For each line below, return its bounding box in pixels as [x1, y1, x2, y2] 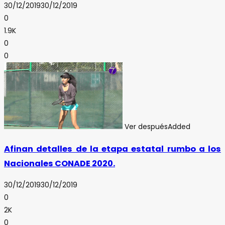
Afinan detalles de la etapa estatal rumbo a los [4, 143, 221, 155]
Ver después [125, 122, 168, 132]
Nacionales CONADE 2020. [4, 157, 115, 169]
